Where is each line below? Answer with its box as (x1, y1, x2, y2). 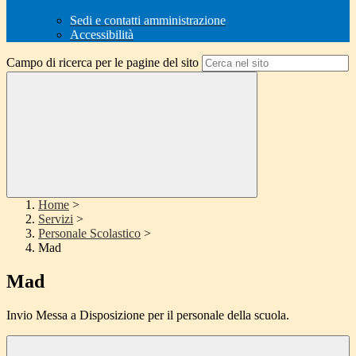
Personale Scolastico (38, 226, 141, 241)
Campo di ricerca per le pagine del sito (6, 56, 199, 70)
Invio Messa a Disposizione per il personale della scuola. (6, 308, 289, 323)
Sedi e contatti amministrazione (70, 14, 226, 28)
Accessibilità (70, 28, 133, 42)
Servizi (38, 212, 73, 226)
